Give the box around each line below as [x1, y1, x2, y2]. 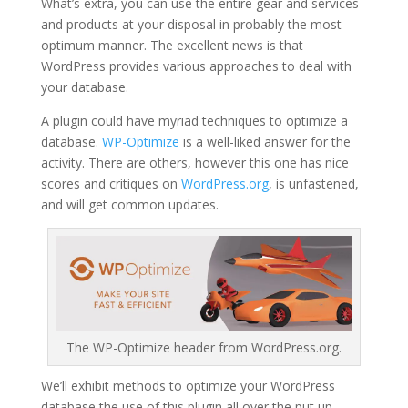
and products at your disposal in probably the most [40, 15, 342, 34]
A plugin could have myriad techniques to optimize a [40, 112, 348, 130]
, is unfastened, [268, 175, 359, 193]
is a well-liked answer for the [178, 133, 351, 151]
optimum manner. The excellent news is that [40, 36, 303, 55]
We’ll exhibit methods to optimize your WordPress [40, 377, 335, 395]
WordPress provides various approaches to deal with [40, 57, 352, 76]
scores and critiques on [40, 175, 181, 193]
